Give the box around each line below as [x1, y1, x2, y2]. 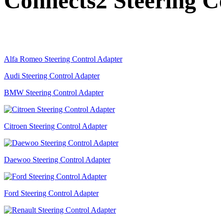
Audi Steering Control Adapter [4, 71, 100, 80]
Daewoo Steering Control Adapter [4, 155, 110, 164]
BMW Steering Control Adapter [4, 88, 104, 97]
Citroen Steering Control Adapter [4, 121, 107, 130]
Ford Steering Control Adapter [4, 188, 99, 197]
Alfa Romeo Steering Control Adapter [4, 54, 122, 63]
